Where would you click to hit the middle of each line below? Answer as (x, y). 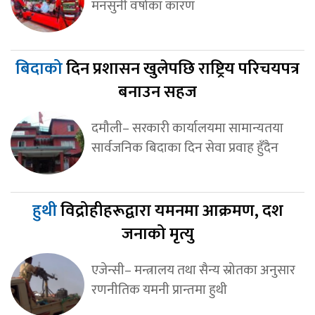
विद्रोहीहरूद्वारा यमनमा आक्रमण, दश (172, 211)
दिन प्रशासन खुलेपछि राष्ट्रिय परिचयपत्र (183, 69)
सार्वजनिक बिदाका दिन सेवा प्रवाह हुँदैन (185, 148)
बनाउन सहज (157, 92)
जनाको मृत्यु (157, 234)
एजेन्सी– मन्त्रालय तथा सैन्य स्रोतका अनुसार (193, 270)
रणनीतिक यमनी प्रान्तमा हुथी (159, 290)
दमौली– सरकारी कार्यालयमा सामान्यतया (187, 128)
